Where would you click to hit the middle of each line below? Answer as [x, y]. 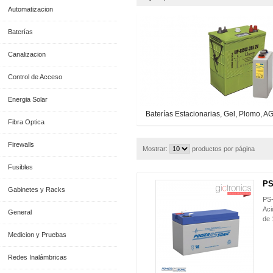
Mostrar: [155, 149]
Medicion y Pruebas [37, 235]
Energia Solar [27, 99]
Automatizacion [30, 9]
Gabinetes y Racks [36, 190]
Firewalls [21, 144]
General [19, 212]
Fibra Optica [26, 122]
